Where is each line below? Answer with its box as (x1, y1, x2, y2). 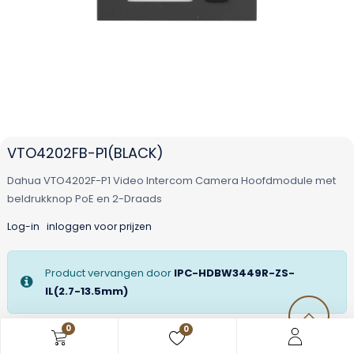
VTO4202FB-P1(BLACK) (6, 142, 164, 163)
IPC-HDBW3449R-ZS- (173, 265, 295, 281)
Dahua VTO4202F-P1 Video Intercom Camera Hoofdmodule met (6, 172, 336, 188)
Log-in (6, 219, 40, 233)
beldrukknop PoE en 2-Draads (6, 190, 162, 206)
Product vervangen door (44, 265, 174, 281)
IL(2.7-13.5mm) (44, 283, 128, 299)
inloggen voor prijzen (46, 219, 152, 233)
